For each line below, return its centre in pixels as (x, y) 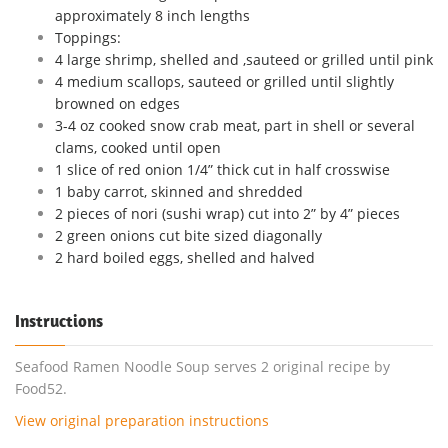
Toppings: (88, 37)
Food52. (41, 388)
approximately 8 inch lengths (152, 15)
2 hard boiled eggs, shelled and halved (185, 257)
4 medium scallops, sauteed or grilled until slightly (224, 81)
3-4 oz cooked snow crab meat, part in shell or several (235, 125)
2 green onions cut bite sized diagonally (188, 235)
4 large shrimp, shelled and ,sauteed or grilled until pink (244, 59)
